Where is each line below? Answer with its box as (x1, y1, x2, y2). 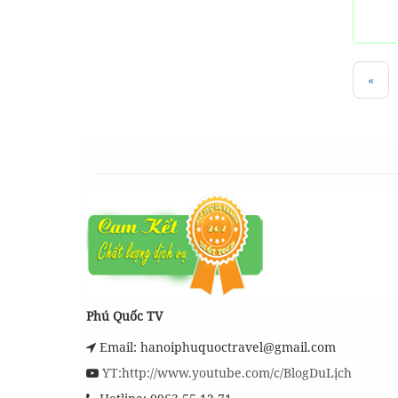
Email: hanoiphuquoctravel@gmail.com (96, 338, 336, 355)
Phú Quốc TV (86, 307, 163, 324)
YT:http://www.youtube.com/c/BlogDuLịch (99, 364, 352, 381)
